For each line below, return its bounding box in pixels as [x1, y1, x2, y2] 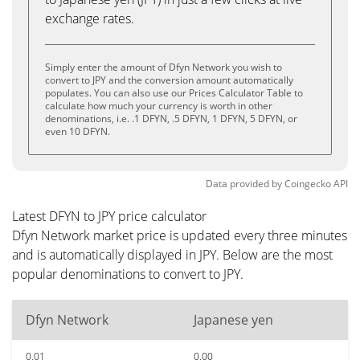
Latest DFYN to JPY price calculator [12, 207, 207, 225]
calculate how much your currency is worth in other [45, 99, 272, 112]
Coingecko [284, 177, 331, 190]
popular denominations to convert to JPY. [12, 265, 243, 283]
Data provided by [206, 177, 282, 190]
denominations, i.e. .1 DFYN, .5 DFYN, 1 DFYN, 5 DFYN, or [45, 112, 297, 125]
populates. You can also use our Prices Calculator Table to [45, 86, 303, 100]
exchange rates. [45, 10, 134, 27]
